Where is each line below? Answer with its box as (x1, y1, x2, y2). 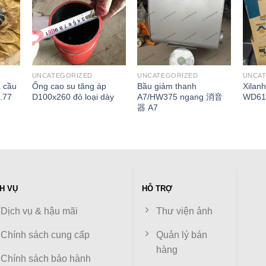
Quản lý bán (156, 229, 207, 240)
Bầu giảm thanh (137, 81, 197, 91)
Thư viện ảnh (156, 205, 213, 216)
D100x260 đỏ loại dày (31, 91, 114, 102)
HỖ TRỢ (142, 184, 172, 194)
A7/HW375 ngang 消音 (137, 91, 223, 102)
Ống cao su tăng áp (31, 81, 106, 91)
